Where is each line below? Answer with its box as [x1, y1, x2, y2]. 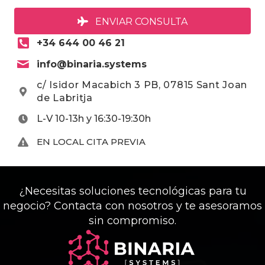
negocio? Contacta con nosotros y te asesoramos [3, 199, 262, 212]
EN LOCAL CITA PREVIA [37, 136, 146, 148]
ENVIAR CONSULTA [95, 15, 188, 27]
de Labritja [37, 92, 93, 104]
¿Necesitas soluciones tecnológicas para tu [18, 184, 247, 198]
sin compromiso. [89, 214, 176, 227]
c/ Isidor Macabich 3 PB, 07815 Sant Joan [37, 79, 248, 91]
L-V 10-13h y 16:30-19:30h [37, 112, 151, 124]
